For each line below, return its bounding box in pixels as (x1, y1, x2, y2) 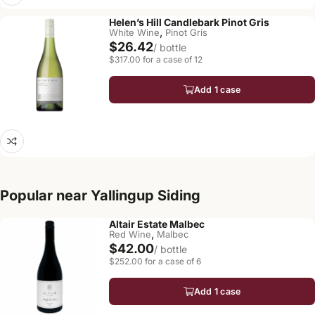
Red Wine (109, 229, 151, 240)
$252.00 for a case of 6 (109, 256, 201, 266)
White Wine (109, 27, 160, 38)
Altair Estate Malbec (109, 218, 205, 230)
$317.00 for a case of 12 (109, 54, 202, 65)
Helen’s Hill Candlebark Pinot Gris (109, 16, 269, 28)
